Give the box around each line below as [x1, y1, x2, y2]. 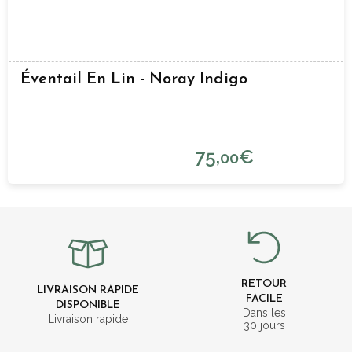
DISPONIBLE [56, 299, 120, 311]
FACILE [245, 292, 283, 305]
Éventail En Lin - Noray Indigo [20, 71, 247, 88]
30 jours [243, 318, 285, 332]
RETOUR [241, 277, 287, 290]
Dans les [242, 306, 286, 319]
